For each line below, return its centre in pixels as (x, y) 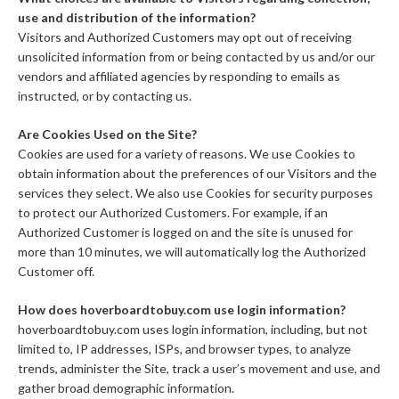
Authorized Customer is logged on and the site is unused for (185, 232)
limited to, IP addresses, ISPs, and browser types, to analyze (184, 349)
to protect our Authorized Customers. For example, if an (173, 213)
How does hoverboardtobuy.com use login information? (182, 310)
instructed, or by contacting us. (105, 96)
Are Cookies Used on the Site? (107, 134)
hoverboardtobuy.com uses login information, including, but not (193, 330)
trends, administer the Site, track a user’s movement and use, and (199, 369)
